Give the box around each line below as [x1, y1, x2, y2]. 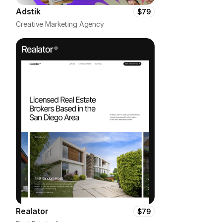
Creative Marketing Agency [16, 20, 104, 28]
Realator [16, 206, 49, 216]
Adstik [16, 6, 41, 16]
